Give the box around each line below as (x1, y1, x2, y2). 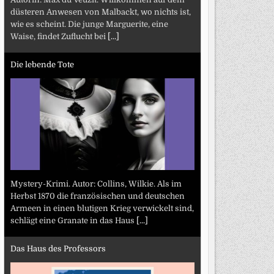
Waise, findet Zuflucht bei (10, 31, 108, 41)
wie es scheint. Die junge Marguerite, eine (10, 19, 168, 29)
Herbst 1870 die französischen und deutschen (10, 191, 185, 201)
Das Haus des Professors (10, 244, 106, 253)
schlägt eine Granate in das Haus (10, 215, 136, 225)
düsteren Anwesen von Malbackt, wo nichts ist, (10, 7, 191, 17)
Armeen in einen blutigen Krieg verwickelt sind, (10, 203, 194, 213)
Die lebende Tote (10, 60, 74, 69)
